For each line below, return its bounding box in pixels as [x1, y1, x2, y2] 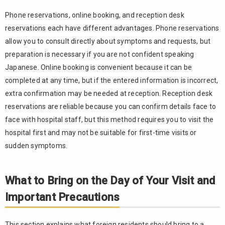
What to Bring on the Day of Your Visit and [5, 174, 215, 187]
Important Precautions [5, 191, 120, 203]
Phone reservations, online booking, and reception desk [5, 11, 184, 19]
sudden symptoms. [5, 142, 68, 150]
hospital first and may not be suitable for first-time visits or [5, 129, 197, 137]
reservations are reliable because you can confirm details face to [5, 102, 216, 110]
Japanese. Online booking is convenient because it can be [5, 63, 192, 71]
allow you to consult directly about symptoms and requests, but [5, 37, 211, 45]
